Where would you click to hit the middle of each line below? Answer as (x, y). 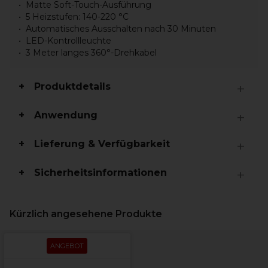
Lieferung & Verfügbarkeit (102, 144)
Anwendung (66, 115)
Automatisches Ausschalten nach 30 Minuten (121, 29)
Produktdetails (72, 86)
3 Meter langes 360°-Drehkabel (91, 53)
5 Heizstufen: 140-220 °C (77, 17)
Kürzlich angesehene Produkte (86, 214)
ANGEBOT (67, 246)
